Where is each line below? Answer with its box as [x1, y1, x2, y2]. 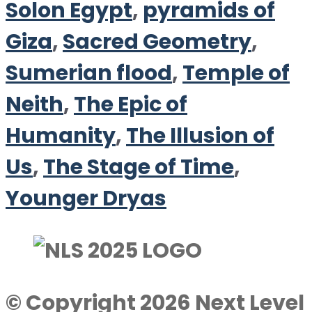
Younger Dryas [6, 184, 166, 213]
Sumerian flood [6, 58, 172, 88]
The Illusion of [126, 121, 274, 150]
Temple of [182, 58, 290, 88]
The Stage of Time [43, 153, 234, 182]
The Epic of [74, 90, 187, 119]
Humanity [6, 121, 116, 150]
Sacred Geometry [63, 27, 251, 56]
